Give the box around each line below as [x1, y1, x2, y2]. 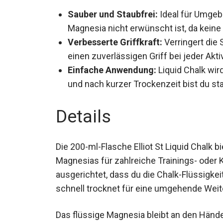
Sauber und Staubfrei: [68, 6, 158, 17]
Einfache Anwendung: [68, 76, 156, 87]
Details [56, 117, 111, 138]
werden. [68, 34, 100, 45]
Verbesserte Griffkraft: [68, 48, 162, 59]
